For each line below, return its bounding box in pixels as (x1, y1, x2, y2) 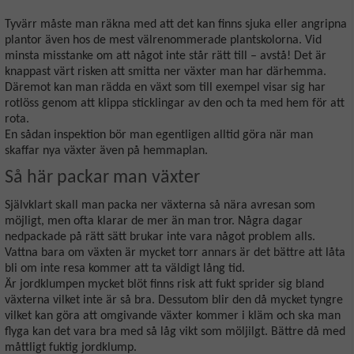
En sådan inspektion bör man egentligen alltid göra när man (5, 129, 313, 142)
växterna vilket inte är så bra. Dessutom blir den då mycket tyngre (5, 294, 343, 307)
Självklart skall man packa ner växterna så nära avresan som (5, 199, 315, 213)
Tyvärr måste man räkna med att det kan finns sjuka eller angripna (5, 18, 347, 32)
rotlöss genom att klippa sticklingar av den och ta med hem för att (5, 97, 345, 111)
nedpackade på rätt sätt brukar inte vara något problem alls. (5, 231, 315, 244)
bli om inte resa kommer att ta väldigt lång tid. (5, 262, 245, 276)
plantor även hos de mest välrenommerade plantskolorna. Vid (5, 34, 322, 47)
